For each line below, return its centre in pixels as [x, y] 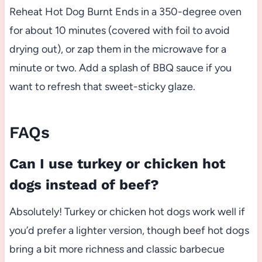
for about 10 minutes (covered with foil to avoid [119, 31]
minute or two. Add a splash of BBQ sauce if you [120, 68]
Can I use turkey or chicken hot [117, 164]
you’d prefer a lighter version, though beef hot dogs [129, 231]
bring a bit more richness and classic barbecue [117, 249]
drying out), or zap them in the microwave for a [118, 49]
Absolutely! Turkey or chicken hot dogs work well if [127, 212]
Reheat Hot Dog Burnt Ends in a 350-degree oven [125, 12]
